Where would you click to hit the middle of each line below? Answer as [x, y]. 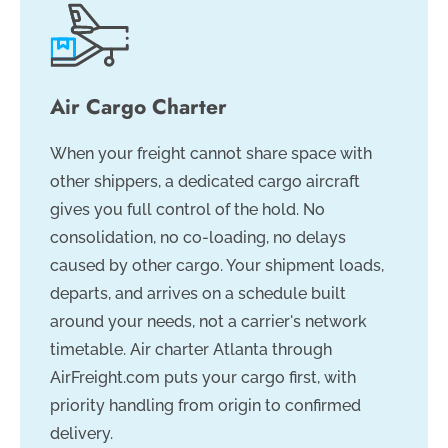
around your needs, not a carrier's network [208, 322]
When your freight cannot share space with [211, 154]
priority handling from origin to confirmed [205, 406]
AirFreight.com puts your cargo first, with [203, 378]
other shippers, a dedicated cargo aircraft [205, 182]
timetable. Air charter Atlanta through [191, 350]
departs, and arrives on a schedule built [198, 294]
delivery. [81, 434]
